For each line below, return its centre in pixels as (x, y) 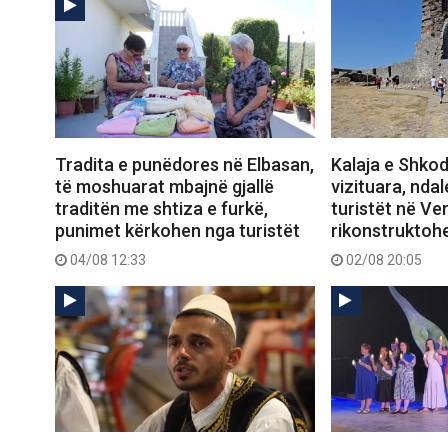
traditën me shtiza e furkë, (161, 208)
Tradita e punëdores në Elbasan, (184, 164)
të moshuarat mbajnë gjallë (164, 186)
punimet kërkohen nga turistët (177, 230)
